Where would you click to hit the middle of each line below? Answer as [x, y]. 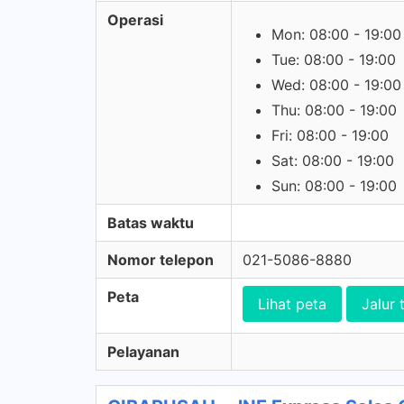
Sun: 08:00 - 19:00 [334, 186]
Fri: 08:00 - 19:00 [330, 135]
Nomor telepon [161, 260]
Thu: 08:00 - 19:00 [334, 110]
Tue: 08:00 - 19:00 [334, 60]
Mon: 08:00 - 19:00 [336, 34]
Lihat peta [292, 304]
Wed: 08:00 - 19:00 [336, 85]
